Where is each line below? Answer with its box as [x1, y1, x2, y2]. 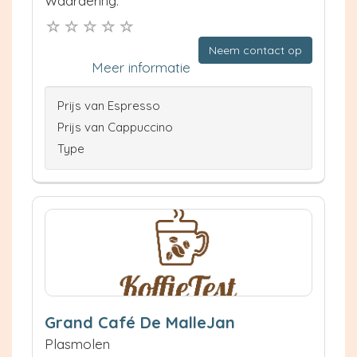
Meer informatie [92, 59, 190, 76]
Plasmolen [45, 335, 110, 353]
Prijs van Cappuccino [57, 120, 173, 135]
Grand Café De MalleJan [45, 312, 235, 333]
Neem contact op [209, 43, 302, 58]
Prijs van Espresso [57, 98, 160, 114]
